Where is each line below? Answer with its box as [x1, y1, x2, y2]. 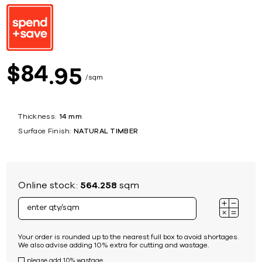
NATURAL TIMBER [74, 127, 139, 135]
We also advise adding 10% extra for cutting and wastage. [18, 241, 209, 249]
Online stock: [18, 180, 81, 190]
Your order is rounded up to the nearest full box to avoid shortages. [18, 233, 239, 240]
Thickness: [18, 112, 57, 120]
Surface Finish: [18, 127, 71, 135]
